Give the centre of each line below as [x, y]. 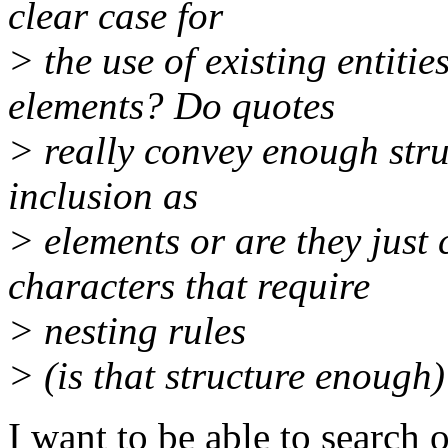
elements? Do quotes [171, 106]
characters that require [189, 286]
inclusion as [103, 196]
